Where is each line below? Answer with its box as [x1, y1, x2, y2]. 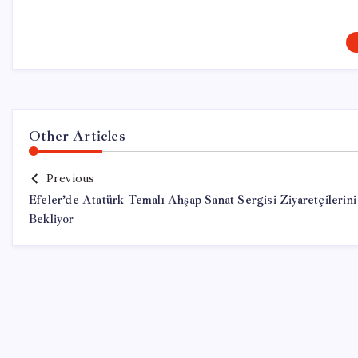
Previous [46, 171, 95, 185]
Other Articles [29, 127, 125, 145]
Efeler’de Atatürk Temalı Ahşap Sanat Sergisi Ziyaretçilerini [29, 193, 356, 208]
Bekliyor [29, 212, 74, 227]
